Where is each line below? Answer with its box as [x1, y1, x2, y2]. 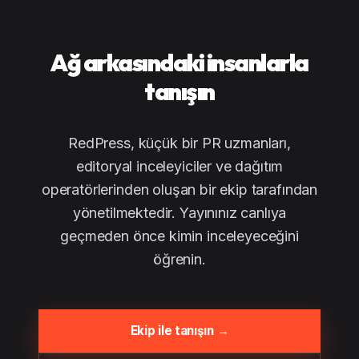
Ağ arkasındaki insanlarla [50, 47, 309, 78]
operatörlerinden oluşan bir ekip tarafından [41, 181, 318, 198]
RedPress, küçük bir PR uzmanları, [68, 135, 291, 151]
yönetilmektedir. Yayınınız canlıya [72, 204, 287, 221]
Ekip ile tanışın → [130, 323, 229, 338]
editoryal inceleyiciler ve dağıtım [75, 158, 284, 175]
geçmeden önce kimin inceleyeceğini [60, 228, 299, 244]
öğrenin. [153, 251, 206, 268]
